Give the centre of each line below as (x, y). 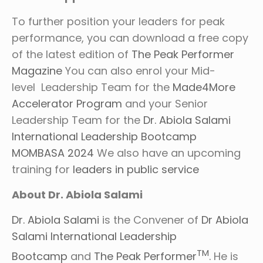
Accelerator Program (67, 104)
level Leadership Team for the (92, 87)
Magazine (37, 71)
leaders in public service (136, 169)
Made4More (204, 87)
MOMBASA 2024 (53, 153)
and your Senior (165, 104)
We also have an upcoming (167, 153)
